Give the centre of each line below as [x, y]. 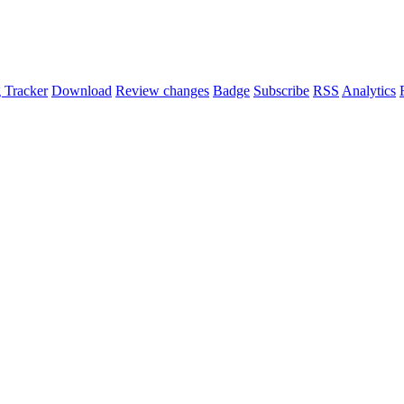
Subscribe [281, 91]
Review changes [162, 91]
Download [82, 91]
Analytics [369, 91]
